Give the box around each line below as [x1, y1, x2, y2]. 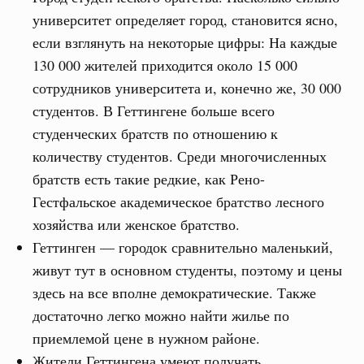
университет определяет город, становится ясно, [32, 10, 339, 29]
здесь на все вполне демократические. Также [32, 283, 317, 302]
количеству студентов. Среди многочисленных [32, 146, 327, 166]
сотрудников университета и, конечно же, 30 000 [32, 78, 342, 97]
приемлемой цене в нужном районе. [32, 328, 261, 348]
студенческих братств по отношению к [32, 123, 279, 143]
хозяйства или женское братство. [32, 214, 240, 234]
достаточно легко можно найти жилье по [32, 305, 290, 325]
